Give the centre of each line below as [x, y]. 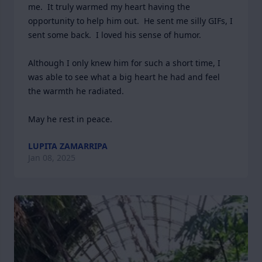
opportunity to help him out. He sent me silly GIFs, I [130, 21]
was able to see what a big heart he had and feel [124, 77]
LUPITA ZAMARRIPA [68, 146]
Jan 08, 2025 [52, 158]
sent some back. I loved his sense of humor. [115, 35]
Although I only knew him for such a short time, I [124, 63]
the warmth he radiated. [77, 91]
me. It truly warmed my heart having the [109, 7]
